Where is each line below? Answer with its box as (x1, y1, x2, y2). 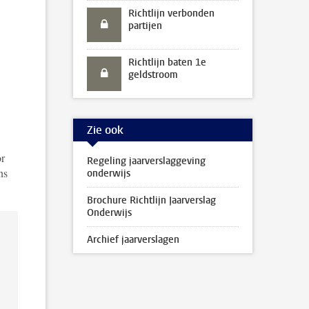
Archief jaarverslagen (87, 233, 179, 246)
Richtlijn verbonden (128, 7, 215, 20)
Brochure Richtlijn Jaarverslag (87, 194, 216, 207)
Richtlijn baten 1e (128, 56, 206, 69)
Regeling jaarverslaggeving (87, 154, 206, 168)
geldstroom (128, 68, 178, 81)
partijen (128, 19, 162, 32)
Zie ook (87, 122, 123, 137)
